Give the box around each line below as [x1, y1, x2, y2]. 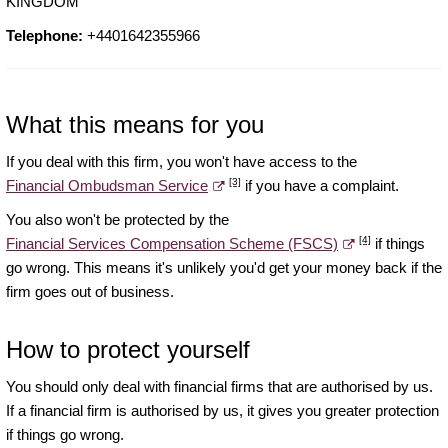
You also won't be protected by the [6, 211, 229, 229]
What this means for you [6, 111, 264, 139]
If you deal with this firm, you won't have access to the [6, 153, 357, 171]
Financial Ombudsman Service [6, 177, 208, 195]
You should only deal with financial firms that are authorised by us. [6, 378, 433, 396]
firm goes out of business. [6, 283, 174, 301]
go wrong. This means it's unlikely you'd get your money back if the [6, 259, 442, 277]
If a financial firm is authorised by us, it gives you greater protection [6, 402, 439, 420]
